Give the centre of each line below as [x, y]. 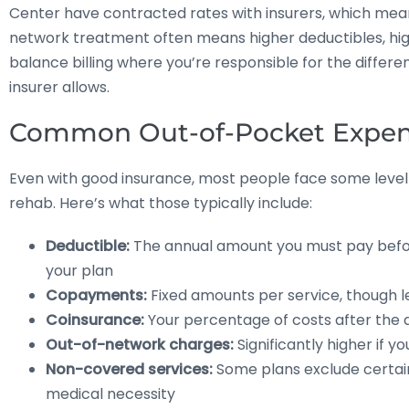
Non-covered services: [129, 369]
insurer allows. [59, 87]
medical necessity [110, 393]
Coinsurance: [95, 320]
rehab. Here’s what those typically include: [161, 203]
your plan [79, 270]
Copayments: [96, 295]
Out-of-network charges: [140, 344]
